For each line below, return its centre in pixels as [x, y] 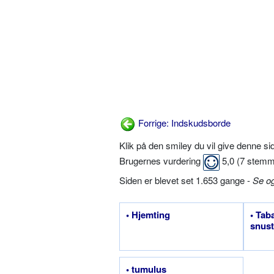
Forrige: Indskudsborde [183, 122]
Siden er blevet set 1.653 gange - [186, 180]
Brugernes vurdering [161, 161]
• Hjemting [148, 215]
